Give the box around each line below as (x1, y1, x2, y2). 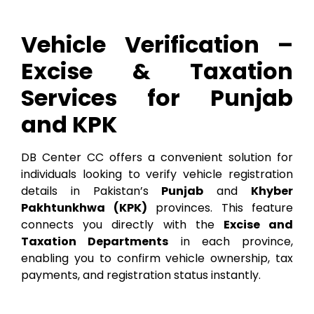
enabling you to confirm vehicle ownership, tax (21, 250, 293, 267)
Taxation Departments (21, 233, 169, 250)
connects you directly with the (21, 217, 224, 233)
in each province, (168, 233, 293, 250)
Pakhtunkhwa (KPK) (21, 200, 147, 217)
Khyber (251, 183, 294, 200)
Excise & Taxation (21, 55, 293, 88)
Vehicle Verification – (21, 29, 293, 61)
